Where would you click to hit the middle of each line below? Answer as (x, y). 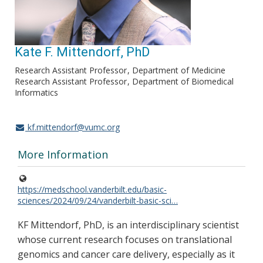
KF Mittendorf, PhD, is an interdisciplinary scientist (128, 225)
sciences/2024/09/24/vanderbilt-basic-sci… (98, 200)
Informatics (36, 92)
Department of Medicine (179, 70)
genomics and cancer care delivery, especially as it (126, 254)
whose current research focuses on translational (125, 240)
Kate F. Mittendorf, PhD (82, 52)
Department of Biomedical (183, 81)
